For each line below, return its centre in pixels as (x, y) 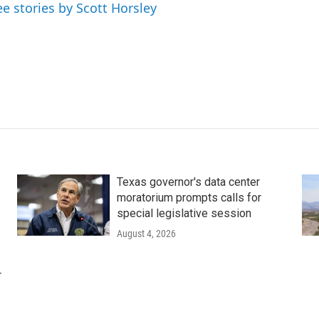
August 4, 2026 (146, 234)
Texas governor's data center (188, 182)
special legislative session (184, 213)
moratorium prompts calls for (189, 198)
